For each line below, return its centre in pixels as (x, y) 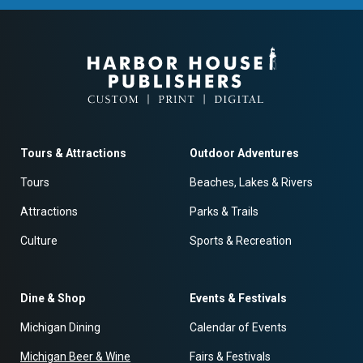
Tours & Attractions (73, 153)
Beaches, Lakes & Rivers (251, 182)
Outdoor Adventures (244, 153)
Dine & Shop (53, 298)
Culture (39, 241)
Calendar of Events (238, 327)
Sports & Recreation (241, 241)
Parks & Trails (224, 211)
